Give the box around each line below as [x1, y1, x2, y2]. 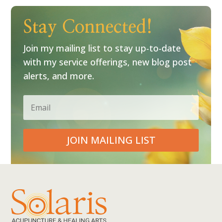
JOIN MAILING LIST [66, 133, 156, 147]
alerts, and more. [23, 69, 95, 82]
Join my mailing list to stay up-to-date [23, 42, 181, 54]
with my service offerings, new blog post [23, 55, 192, 68]
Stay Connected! [23, 18, 153, 36]
